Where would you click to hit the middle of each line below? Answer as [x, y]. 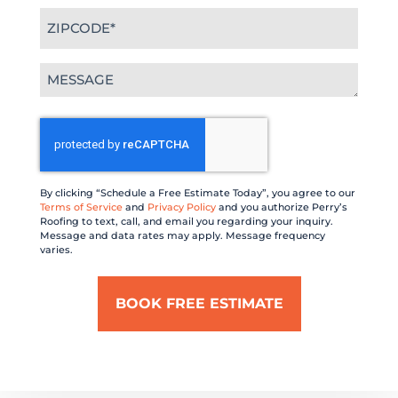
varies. [56, 249]
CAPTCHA [76, 123]
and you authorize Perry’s [282, 207]
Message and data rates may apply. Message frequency [183, 235]
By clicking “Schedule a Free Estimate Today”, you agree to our [198, 192]
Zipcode [69, 13]
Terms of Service [81, 207]
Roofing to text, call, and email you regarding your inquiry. [187, 221]
